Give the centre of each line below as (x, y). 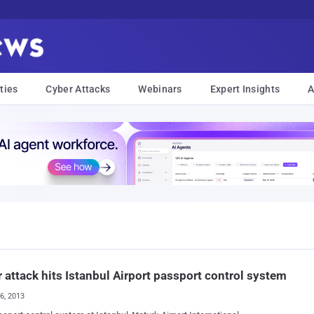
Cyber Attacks (78, 89)
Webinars (160, 89)
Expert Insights (245, 89)
